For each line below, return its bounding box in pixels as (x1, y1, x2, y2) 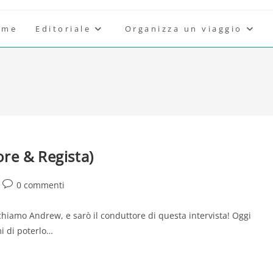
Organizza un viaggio (124, 23, 243, 34)
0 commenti (16, 179, 65, 191)
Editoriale (35, 23, 91, 34)
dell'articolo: (2, 191, 52, 203)
